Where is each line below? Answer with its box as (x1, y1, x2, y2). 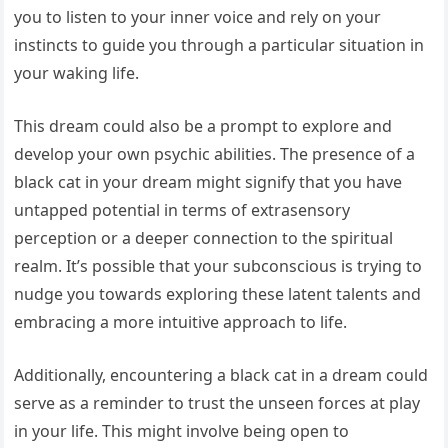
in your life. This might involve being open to (14, 420, 350, 443)
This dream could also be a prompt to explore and (14, 115, 393, 138)
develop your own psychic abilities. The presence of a (14, 143, 416, 166)
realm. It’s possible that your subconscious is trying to (14, 255, 423, 278)
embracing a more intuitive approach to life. (14, 311, 348, 334)
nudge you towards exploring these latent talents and (14, 283, 422, 306)
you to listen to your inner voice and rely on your (14, 6, 382, 29)
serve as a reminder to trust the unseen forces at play (14, 392, 421, 415)
